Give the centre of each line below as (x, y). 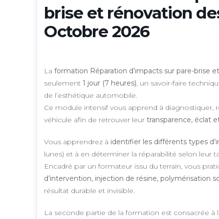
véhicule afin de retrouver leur (95, 120)
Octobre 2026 (97, 31)
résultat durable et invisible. (89, 191)
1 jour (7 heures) (109, 83)
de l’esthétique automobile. (91, 95)
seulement (63, 83)
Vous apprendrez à (77, 142)
